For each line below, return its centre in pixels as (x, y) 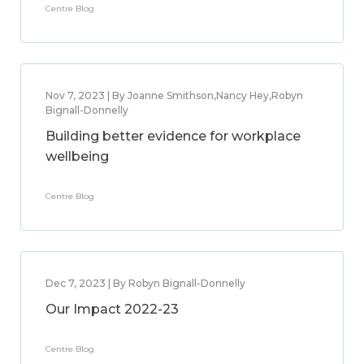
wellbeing (77, 156)
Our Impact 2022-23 (112, 309)
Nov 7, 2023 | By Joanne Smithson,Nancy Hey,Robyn (174, 95)
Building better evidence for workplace (173, 136)
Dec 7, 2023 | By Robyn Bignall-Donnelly (145, 283)
